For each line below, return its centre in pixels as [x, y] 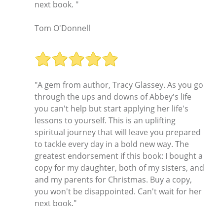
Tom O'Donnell [62, 28]
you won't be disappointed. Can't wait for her [118, 192]
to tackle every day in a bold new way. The [112, 144]
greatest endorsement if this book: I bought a [119, 156]
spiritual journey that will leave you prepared [118, 132]
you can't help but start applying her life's [111, 109]
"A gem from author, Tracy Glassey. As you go [119, 85]
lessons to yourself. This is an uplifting [105, 121]
